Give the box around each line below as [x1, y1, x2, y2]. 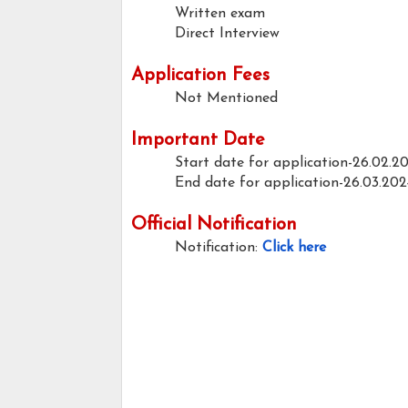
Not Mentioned [175, 91, 282, 107]
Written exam [175, 6, 265, 22]
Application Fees [131, 66, 270, 86]
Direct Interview [175, 26, 280, 42]
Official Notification [131, 216, 297, 235]
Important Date [131, 131, 265, 150]
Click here [262, 240, 326, 256]
